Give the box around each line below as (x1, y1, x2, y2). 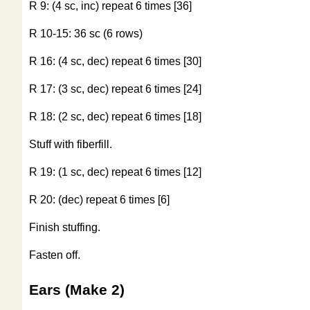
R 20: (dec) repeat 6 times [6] (29, 194, 170, 206)
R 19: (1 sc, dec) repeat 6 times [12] (29, 166, 201, 179)
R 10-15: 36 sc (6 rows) (29, 28, 143, 40)
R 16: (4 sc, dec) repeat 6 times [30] (29, 55, 201, 68)
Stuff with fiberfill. (29, 138, 112, 151)
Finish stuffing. (29, 221, 100, 234)
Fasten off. (29, 249, 80, 262)
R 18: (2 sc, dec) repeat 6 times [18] (29, 111, 201, 123)
